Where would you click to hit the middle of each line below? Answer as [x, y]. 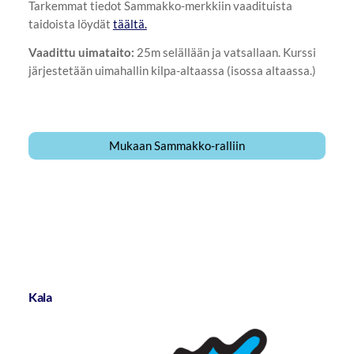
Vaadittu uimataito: [81, 53]
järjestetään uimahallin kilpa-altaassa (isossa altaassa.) [172, 71]
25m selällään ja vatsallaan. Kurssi [225, 53]
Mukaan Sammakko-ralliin [177, 146]
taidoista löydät [70, 24]
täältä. [130, 24]
